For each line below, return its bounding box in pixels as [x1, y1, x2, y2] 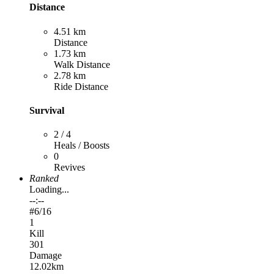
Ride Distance [54, 81, 108, 92]
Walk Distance [54, 59, 110, 70]
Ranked [29, 173, 59, 184]
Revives [54, 162, 85, 173]
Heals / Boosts [54, 140, 109, 151]
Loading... [29, 184, 69, 195]
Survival [29, 105, 64, 116]
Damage [29, 250, 62, 261]
